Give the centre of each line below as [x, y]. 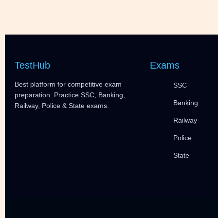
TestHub [32, 65]
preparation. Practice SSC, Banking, [70, 95]
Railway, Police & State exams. [62, 105]
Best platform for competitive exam [68, 84]
